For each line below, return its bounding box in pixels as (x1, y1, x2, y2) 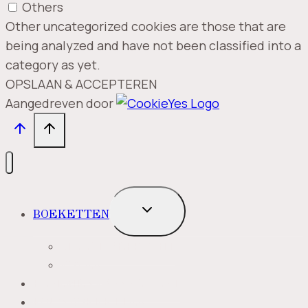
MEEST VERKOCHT (60, 239, 175, 254)
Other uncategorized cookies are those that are (5, 18, 286, 35)
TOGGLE (138, 200, 189, 215)
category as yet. (5, 56, 100, 74)
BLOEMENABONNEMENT (33, 276, 180, 291)
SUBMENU (138, 214, 195, 230)
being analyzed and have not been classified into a (5, 37, 301, 54)
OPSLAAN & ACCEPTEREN (5, 76, 157, 93)
